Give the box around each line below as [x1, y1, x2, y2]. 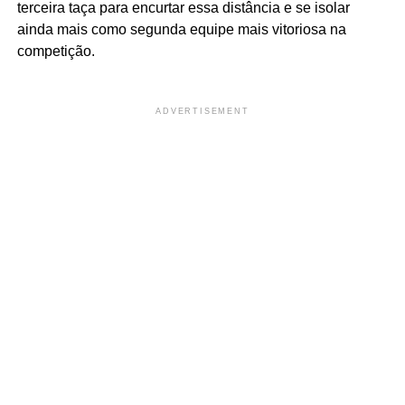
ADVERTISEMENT [155, 106, 250, 116]
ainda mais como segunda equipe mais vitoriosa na [16, 21, 346, 37]
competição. [16, 42, 95, 59]
